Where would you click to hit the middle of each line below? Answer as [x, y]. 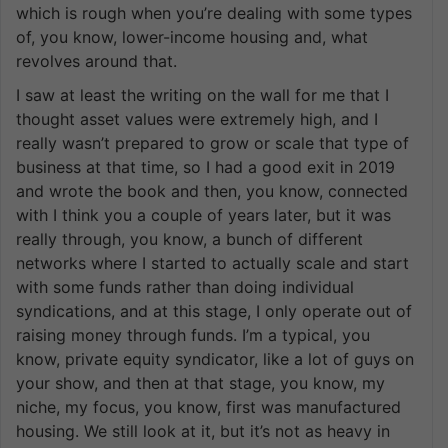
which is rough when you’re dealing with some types [214, 12]
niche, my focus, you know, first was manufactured [208, 406]
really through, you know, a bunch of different [189, 238]
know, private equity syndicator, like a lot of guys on [215, 358]
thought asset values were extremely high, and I [197, 118]
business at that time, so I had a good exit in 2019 [205, 166]
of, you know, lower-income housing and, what [192, 36]
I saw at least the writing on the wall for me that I [202, 94]
